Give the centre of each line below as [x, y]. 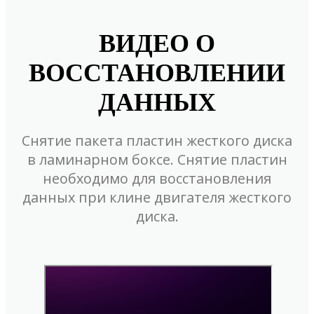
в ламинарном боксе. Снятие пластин [157, 159]
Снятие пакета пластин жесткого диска [157, 140]
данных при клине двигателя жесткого [157, 197]
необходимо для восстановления [157, 178]
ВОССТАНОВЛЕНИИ [157, 73]
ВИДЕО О [157, 43]
